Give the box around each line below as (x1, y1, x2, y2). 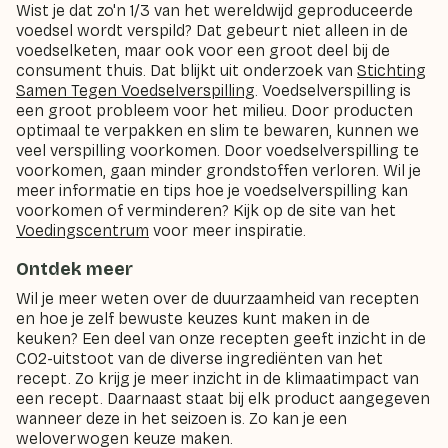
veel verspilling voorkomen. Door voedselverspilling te (16, 141, 419, 160)
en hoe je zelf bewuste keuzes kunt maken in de (16, 309, 370, 328)
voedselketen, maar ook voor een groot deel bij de (16, 41, 390, 60)
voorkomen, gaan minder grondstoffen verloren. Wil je (16, 161, 421, 180)
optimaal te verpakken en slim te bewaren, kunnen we (16, 121, 419, 140)
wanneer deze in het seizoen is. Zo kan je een (16, 409, 347, 428)
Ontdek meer (16, 258, 133, 280)
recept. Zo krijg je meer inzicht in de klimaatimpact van (16, 369, 419, 388)
